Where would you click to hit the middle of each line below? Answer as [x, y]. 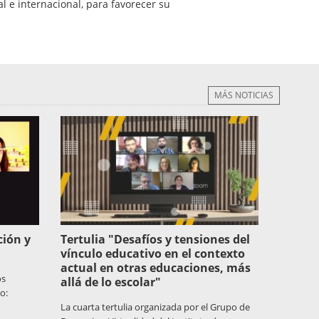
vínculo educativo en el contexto [152, 254]
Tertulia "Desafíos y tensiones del [155, 240]
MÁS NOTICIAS [244, 95]
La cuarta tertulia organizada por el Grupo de [155, 307]
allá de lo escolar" [110, 282]
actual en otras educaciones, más [155, 268]
